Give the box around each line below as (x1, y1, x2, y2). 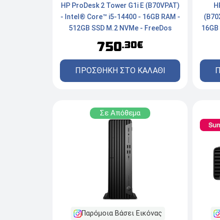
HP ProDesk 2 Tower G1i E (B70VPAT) (60, 1, 180, 10)
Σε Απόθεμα (100, 109, 140, 118)
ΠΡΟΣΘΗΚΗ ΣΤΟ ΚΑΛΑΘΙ (75, 66, 165, 76)
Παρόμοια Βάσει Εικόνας (81, 209, 162, 218)
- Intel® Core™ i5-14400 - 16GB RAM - (60, 13, 180, 21)
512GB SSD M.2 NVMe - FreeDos (68, 24, 172, 32)
